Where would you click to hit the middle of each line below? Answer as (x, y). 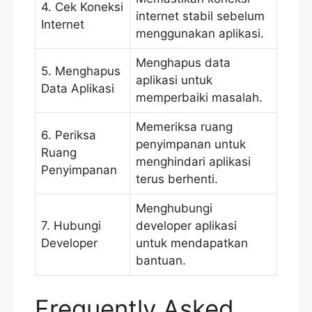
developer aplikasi (186, 226)
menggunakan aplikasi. (200, 34)
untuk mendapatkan (192, 243)
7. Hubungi (71, 226)
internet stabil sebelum (200, 16)
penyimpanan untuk (191, 145)
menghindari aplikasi (193, 162)
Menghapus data (183, 63)
